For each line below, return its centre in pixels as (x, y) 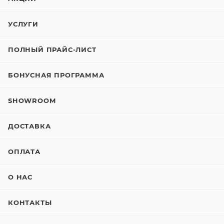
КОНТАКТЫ (30, 202)
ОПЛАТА (24, 151)
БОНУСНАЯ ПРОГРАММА (56, 75)
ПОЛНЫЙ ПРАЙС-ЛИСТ (52, 49)
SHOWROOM (32, 100)
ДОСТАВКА (29, 126)
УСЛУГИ (23, 24)
